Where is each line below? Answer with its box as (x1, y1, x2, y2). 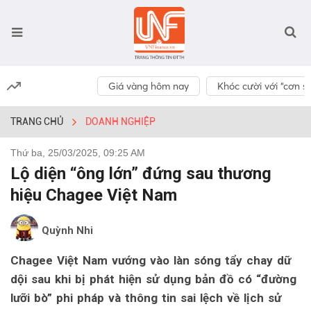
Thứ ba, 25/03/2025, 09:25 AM (10, 147, 145, 158)
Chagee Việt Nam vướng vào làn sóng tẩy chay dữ (10, 253, 291, 267)
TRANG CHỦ (10, 116, 63, 127)
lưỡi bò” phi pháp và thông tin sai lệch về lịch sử (10, 291, 281, 305)
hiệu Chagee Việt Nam (10, 185, 177, 205)
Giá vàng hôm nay (108, 80, 190, 92)
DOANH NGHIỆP (85, 116, 155, 127)
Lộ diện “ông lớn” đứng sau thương (10, 164, 271, 183)
